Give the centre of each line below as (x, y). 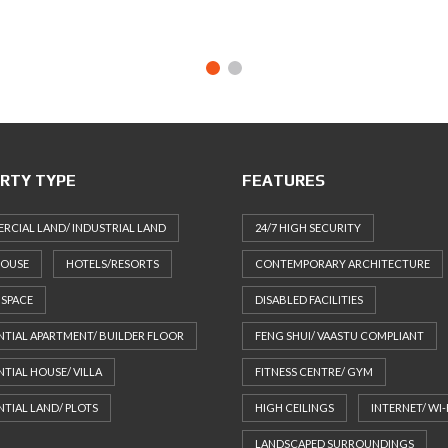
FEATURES (283, 180)
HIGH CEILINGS (294, 407)
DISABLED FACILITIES (309, 299)
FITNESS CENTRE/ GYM (314, 371)
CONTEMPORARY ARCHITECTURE (342, 263)
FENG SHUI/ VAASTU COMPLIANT (339, 335)
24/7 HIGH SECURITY (308, 227)
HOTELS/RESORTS (112, 263)
